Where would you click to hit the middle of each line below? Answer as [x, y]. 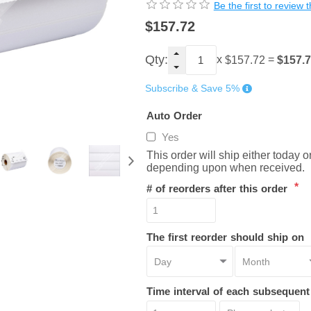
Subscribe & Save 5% [192, 89]
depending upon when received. [225, 168]
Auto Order [174, 115]
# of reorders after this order [218, 188]
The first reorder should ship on [225, 237]
